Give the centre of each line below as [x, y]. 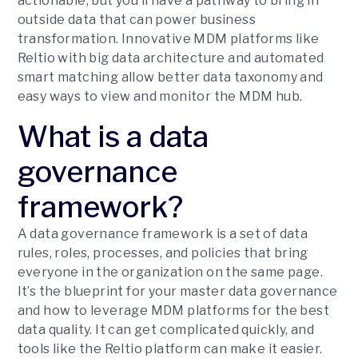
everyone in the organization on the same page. [170, 272]
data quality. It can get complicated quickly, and [166, 330]
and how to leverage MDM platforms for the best [173, 310]
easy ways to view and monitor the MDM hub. [161, 96]
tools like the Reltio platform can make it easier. [171, 349]
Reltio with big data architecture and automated [171, 58]
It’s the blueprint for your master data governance [177, 291]
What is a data [113, 137]
